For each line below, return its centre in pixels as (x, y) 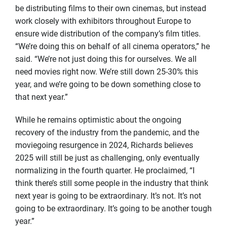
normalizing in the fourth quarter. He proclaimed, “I (105, 170)
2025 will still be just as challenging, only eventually (107, 158)
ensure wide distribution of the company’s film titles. (108, 33)
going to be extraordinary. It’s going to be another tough (113, 208)
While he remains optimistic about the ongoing (98, 120)
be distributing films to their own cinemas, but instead (111, 8)
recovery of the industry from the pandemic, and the (107, 132)
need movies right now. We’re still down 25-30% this (107, 71)
